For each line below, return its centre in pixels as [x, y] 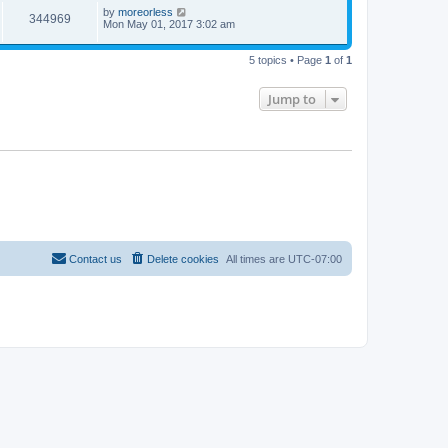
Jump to [292, 99]
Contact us [95, 258]
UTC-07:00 [315, 258]
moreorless [145, 11]
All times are [257, 258]
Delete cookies [183, 258]
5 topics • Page [287, 60]
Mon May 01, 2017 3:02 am [169, 23]
